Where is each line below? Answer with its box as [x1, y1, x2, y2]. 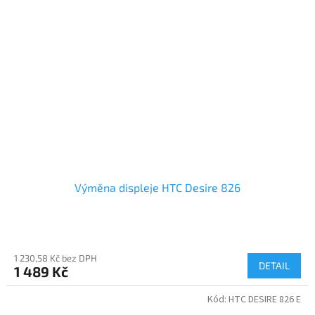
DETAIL [259, 259, 290, 271]
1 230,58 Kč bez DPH [14, 252, 97, 264]
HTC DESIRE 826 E [229, 292, 301, 307]
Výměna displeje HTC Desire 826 [75, 180, 240, 194]
